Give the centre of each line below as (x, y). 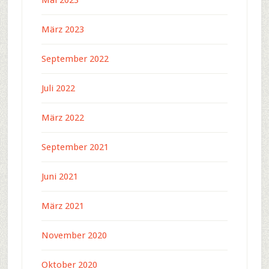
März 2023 (62, 30)
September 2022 (75, 59)
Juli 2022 (58, 89)
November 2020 (74, 236)
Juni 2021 (59, 177)
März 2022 (62, 118)
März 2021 (62, 206)
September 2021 (75, 147)
